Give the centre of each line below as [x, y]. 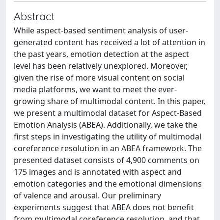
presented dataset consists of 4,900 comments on [107, 160]
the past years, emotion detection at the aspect [101, 54]
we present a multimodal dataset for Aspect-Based [108, 113]
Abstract [34, 16]
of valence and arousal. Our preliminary [87, 195]
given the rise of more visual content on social [99, 78]
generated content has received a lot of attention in [110, 42]
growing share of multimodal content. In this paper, [110, 101]
